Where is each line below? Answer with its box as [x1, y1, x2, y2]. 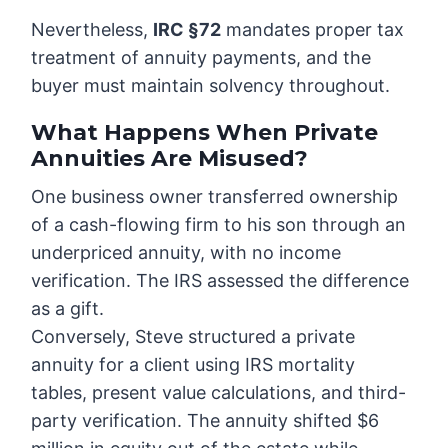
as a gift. [31, 298, 105, 320]
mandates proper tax [221, 19, 405, 41]
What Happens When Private [31, 119, 379, 147]
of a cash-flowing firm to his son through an [31, 214, 407, 236]
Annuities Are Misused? [31, 145, 309, 173]
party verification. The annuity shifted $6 [31, 410, 380, 432]
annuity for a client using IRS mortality [31, 354, 356, 376]
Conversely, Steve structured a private [31, 326, 356, 348]
